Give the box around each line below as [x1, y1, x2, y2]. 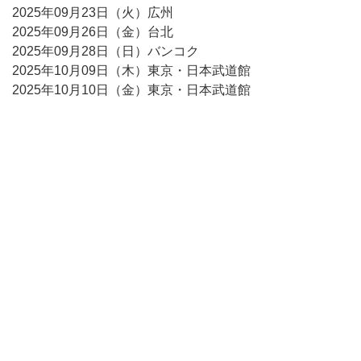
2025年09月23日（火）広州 [12, 6, 173, 19]
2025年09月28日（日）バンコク [12, 44, 199, 58]
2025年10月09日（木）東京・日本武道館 [12, 64, 251, 77]
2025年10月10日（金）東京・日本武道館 [12, 83, 251, 97]
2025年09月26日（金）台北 [12, 25, 173, 39]
